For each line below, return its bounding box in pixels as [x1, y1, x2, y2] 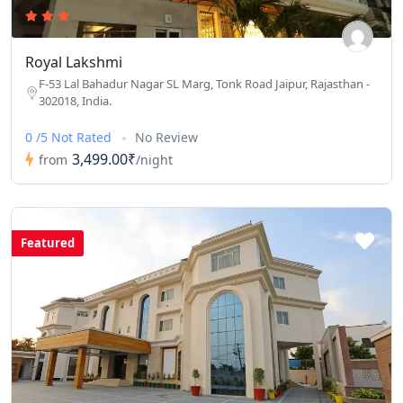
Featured [21, 235, 75, 252]
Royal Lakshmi [25, 52, 122, 73]
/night [136, 150, 173, 168]
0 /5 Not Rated [25, 129, 115, 147]
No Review [135, 129, 198, 147]
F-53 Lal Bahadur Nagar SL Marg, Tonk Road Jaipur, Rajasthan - [39, 76, 370, 93]
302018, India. [39, 93, 112, 110]
